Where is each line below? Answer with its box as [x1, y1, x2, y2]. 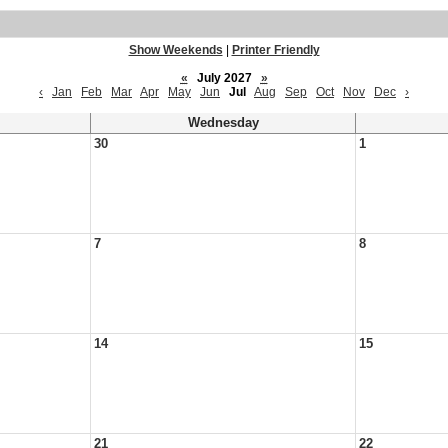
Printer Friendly [231, 43, 320, 57]
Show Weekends [128, 43, 223, 57]
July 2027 [190, 71, 258, 85]
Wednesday [187, 116, 259, 130]
